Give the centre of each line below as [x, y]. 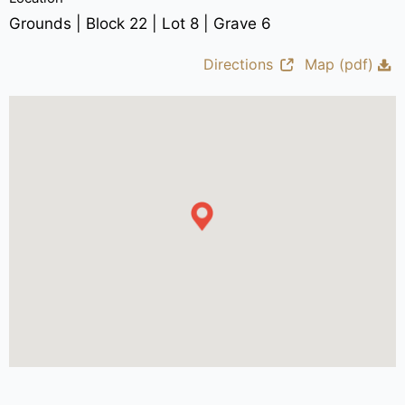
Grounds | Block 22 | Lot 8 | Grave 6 [140, 23]
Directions [239, 64]
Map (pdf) [339, 64]
